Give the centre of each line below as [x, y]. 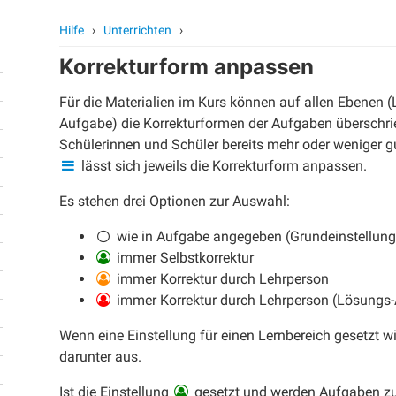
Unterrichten [138, 30]
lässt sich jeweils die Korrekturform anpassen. [222, 166]
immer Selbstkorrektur [183, 258]
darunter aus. [101, 357]
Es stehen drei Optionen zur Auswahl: [175, 201]
